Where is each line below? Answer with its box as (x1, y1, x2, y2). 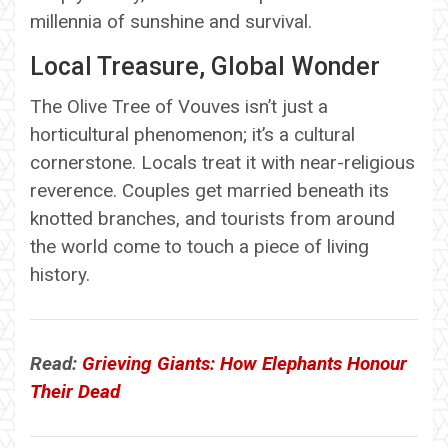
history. (30, 262, 90, 286)
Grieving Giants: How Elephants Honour (82, 351, 407, 375)
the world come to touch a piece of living (30, 234, 369, 258)
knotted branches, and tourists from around (30, 206, 395, 230)
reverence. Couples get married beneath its (30, 178, 389, 202)
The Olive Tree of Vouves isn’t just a (30, 94, 328, 118)
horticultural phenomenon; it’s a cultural (30, 122, 355, 146)
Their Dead (30, 379, 120, 403)
